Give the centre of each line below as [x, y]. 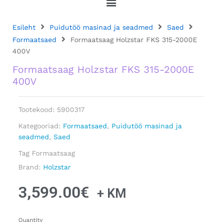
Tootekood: [38, 110]
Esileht [24, 28]
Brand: [31, 167]
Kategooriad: [39, 126]
